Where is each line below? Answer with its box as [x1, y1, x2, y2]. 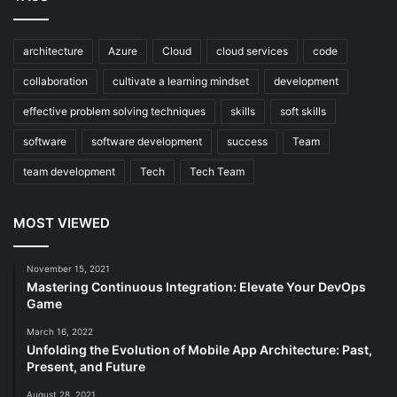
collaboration [23, 74, 88, 89]
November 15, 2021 [27, 263, 110, 275]
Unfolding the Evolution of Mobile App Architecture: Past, [27, 342, 372, 358]
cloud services [216, 44, 288, 58]
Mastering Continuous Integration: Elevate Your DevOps [27, 279, 366, 295]
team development [23, 165, 115, 179]
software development [91, 135, 202, 149]
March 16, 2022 [27, 326, 93, 338]
